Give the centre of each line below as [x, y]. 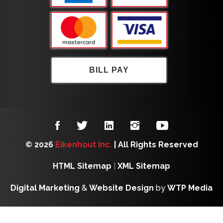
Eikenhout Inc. [83, 144]
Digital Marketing [45, 188]
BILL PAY [109, 70]
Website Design [121, 188]
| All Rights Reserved [155, 144]
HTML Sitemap [82, 166]
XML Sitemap [144, 166]
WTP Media [190, 188]
